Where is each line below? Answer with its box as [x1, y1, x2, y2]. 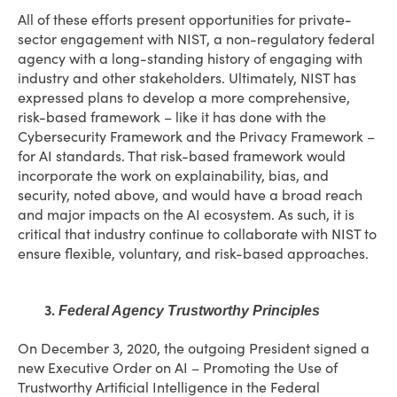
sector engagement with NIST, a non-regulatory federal [18, 30, 375, 48]
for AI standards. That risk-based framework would [18, 147, 346, 165]
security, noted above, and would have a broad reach [18, 186, 362, 204]
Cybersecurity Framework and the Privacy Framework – [18, 128, 375, 145]
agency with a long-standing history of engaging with [18, 50, 362, 67]
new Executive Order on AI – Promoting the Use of [18, 359, 338, 377]
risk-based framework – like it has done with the [18, 108, 326, 126]
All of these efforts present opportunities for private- [18, 11, 352, 28]
